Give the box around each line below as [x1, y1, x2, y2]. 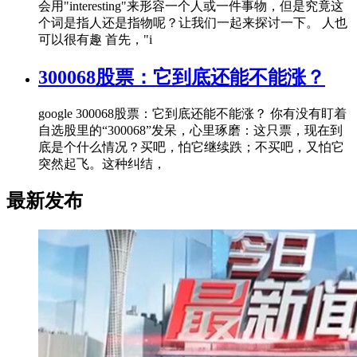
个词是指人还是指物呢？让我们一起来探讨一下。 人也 [38, 15, 347, 29]
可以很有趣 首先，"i [38, 32, 152, 46]
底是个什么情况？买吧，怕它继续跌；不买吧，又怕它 [38, 139, 344, 154]
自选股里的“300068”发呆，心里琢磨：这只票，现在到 [38, 123, 343, 137]
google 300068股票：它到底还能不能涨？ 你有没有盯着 [38, 106, 347, 120]
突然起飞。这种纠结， [38, 156, 166, 171]
